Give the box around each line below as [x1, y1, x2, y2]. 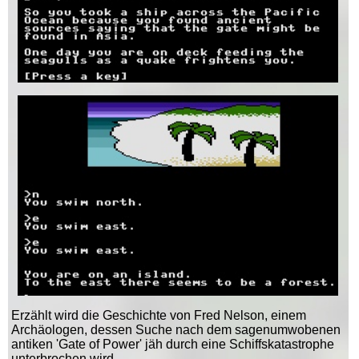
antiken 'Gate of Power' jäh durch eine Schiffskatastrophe [10, 337, 334, 351]
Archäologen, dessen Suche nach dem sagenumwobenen [10, 322, 341, 337]
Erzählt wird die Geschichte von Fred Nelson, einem [10, 308, 306, 322]
